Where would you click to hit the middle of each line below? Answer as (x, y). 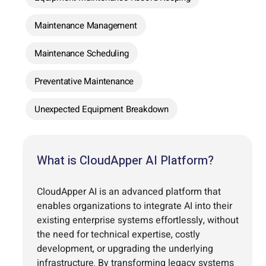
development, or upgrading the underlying (125, 249)
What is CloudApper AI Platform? (125, 161)
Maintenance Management (86, 26)
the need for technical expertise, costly (118, 235)
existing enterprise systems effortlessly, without (138, 221)
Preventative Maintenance (84, 82)
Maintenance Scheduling (82, 54)
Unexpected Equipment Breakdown (102, 110)
